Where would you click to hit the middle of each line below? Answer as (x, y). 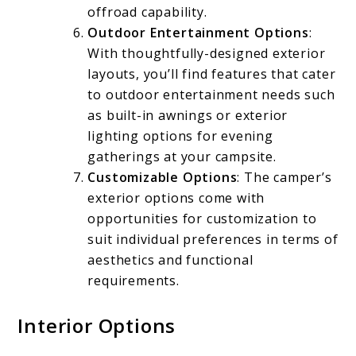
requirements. (133, 281)
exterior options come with (176, 198)
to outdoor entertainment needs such (211, 95)
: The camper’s (284, 178)
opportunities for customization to (202, 219)
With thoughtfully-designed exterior (207, 54)
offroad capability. (147, 12)
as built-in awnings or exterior (188, 116)
